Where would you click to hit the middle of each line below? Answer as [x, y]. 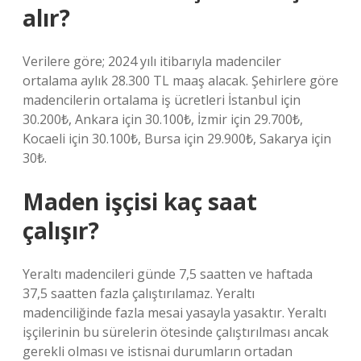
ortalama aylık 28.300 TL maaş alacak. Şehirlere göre [180, 81]
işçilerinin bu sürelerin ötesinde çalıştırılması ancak [176, 332]
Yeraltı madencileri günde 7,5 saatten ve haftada [168, 274]
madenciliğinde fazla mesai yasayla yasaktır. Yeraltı [174, 313]
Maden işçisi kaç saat [140, 201]
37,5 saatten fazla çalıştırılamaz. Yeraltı [139, 293]
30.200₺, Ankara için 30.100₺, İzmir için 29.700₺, [163, 119]
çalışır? [61, 230]
